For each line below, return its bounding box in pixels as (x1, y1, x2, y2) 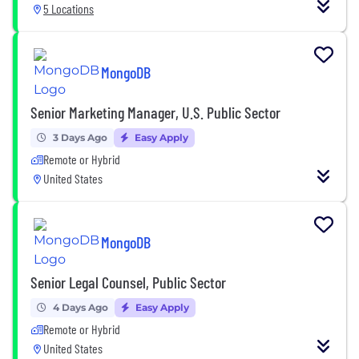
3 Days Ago (53, 131, 107, 143)
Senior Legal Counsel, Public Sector (30, 272, 226, 292)
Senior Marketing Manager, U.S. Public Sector (30, 102, 280, 122)
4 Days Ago (53, 301, 108, 313)
